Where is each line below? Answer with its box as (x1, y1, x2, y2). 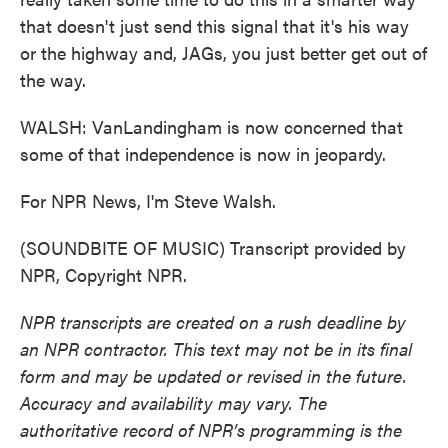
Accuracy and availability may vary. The (20, 390, 327, 415)
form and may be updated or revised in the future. (20, 363, 407, 388)
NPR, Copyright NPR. (20, 262, 187, 287)
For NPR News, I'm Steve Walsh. (20, 188, 276, 213)
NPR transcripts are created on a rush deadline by (20, 309, 406, 334)
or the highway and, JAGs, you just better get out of (20, 40, 427, 65)
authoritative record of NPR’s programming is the (20, 417, 402, 442)
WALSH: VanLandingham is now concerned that (20, 114, 403, 139)
